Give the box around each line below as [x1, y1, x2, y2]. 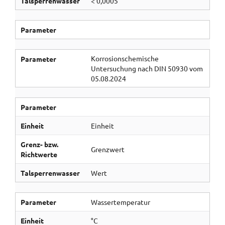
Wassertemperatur [90, 197, 150, 206]
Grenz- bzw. [20, 140, 58, 149]
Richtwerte [20, 150, 57, 159]
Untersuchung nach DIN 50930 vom [90, 64, 203, 73]
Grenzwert [90, 145, 125, 154]
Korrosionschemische [90, 54, 159, 63]
